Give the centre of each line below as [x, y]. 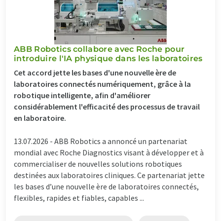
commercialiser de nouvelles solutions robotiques [98, 164]
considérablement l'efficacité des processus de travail [107, 106]
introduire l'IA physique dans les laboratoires [108, 58]
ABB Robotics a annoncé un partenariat [121, 141]
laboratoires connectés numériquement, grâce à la [102, 84]
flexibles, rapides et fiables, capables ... [79, 198]
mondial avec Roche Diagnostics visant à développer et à [109, 152]
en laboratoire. [40, 118]
